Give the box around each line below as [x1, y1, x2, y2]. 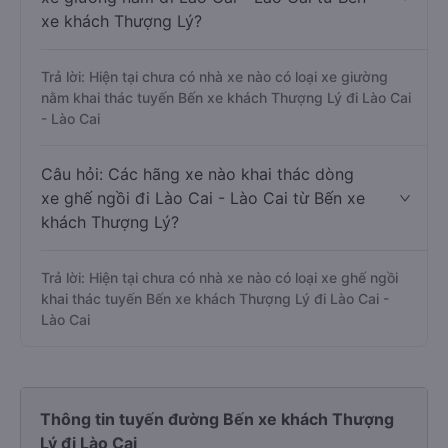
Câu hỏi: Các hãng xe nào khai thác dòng [41, 164, 354, 184]
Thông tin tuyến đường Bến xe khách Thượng [40, 409, 394, 429]
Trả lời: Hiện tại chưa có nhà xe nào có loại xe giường [41, 68, 388, 85]
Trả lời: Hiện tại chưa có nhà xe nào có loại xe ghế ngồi [41, 269, 398, 286]
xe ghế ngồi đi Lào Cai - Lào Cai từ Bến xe [41, 188, 365, 208]
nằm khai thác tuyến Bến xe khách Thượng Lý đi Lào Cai [41, 89, 411, 106]
